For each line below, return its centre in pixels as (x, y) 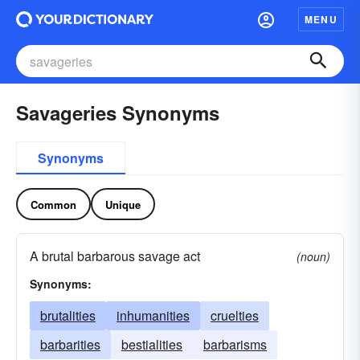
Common (53, 204)
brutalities (68, 315)
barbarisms (235, 344)
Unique (123, 204)
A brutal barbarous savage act (115, 256)
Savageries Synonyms (118, 112)
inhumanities (153, 315)
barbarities (70, 344)
